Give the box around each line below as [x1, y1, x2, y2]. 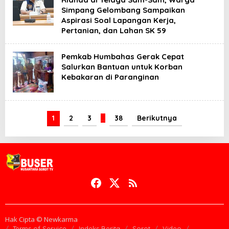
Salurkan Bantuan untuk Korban [61, 61, 182, 72]
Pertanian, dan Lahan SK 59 [61, 25, 166, 35]
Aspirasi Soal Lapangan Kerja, [61, 15, 176, 25]
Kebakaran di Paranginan [61, 72, 159, 82]
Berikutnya [137, 113, 177, 123]
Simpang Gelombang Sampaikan [61, 5, 185, 15]
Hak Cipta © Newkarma [5, 215, 78, 224]
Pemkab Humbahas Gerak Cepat [61, 51, 184, 61]
